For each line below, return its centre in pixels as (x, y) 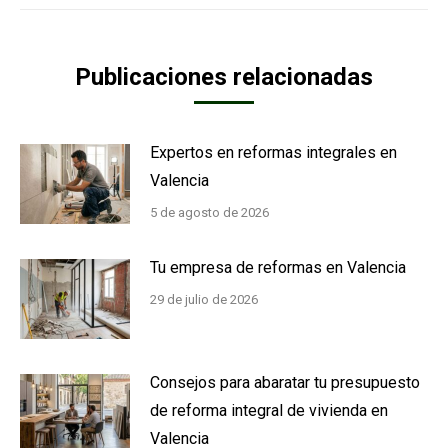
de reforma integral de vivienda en (269, 410)
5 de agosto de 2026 (209, 212)
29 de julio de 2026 (204, 299)
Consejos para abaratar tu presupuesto (285, 382)
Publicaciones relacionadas (224, 76)
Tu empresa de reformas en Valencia (278, 267)
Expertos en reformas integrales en (273, 152)
